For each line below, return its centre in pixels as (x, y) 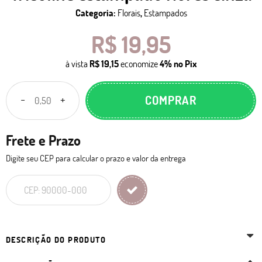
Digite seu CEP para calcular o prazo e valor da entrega (96, 158)
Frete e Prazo (43, 140)
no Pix (185, 64)
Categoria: (95, 13)
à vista (77, 64)
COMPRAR (171, 100)
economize (139, 64)
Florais (129, 13)
